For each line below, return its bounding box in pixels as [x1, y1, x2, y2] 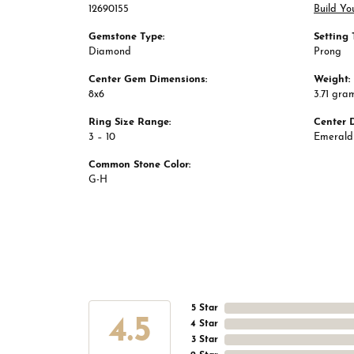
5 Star [191, 303, 218, 314]
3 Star [191, 335, 218, 345]
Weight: [314, 74, 350, 85]
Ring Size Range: [88, 117, 171, 128]
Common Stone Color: [88, 160, 190, 171]
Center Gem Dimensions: [88, 74, 207, 85]
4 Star [190, 319, 218, 330]
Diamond [88, 47, 131, 58]
